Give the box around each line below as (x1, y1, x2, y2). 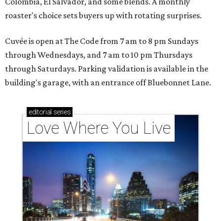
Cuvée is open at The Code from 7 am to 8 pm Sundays (5, 36, 198, 46)
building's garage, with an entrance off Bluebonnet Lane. (5, 77, 211, 88)
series (51, 108, 71, 116)
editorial (29, 108, 52, 116)
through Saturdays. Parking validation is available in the (5, 64, 208, 74)
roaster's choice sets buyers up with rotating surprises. (5, 10, 202, 21)
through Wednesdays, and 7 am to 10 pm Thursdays (5, 50, 192, 60)
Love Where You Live (27, 118, 171, 138)
